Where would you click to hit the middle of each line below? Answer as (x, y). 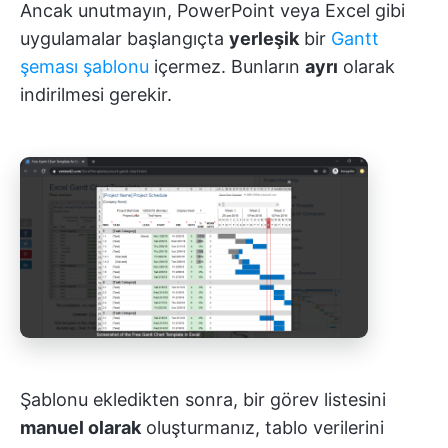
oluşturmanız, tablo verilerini (262, 428)
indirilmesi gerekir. (96, 94)
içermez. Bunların (227, 66)
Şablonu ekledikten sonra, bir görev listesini (203, 400)
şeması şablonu (84, 66)
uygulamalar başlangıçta (124, 38)
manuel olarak (80, 428)
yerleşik (264, 38)
